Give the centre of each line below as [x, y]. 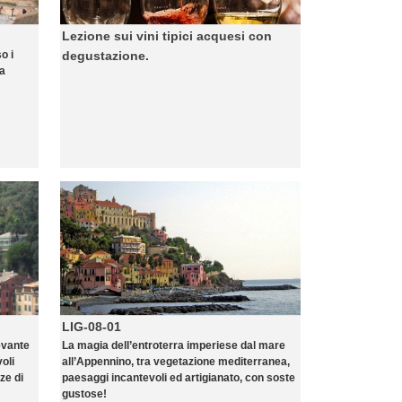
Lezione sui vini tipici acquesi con [167, 36]
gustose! [84, 394]
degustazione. [105, 56]
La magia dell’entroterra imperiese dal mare [174, 345]
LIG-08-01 [92, 327]
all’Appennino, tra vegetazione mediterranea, [176, 362]
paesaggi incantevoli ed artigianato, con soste [179, 378]
